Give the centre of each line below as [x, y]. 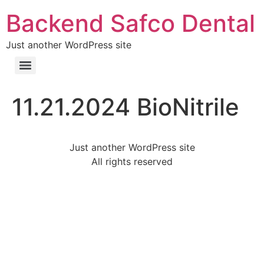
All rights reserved [132, 161]
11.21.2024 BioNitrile [126, 107]
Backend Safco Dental [131, 23]
